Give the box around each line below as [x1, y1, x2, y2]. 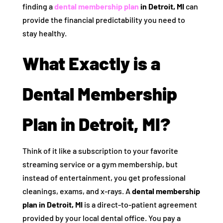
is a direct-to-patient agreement [82, 200, 197, 209]
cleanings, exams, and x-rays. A [22, 186, 132, 196]
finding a [22, 1, 54, 11]
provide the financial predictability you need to [22, 15, 185, 24]
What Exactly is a [22, 52, 160, 74]
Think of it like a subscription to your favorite [22, 146, 178, 155]
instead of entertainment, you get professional [22, 173, 186, 182]
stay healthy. [22, 28, 67, 38]
